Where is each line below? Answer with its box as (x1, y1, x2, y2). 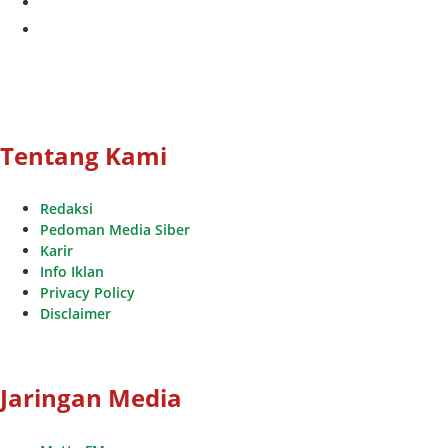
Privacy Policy (40, 283, 135, 303)
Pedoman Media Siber (40, 220, 190, 240)
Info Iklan (40, 262, 104, 282)
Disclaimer (40, 304, 111, 324)
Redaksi (40, 199, 93, 219)
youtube (39, 14, 97, 34)
